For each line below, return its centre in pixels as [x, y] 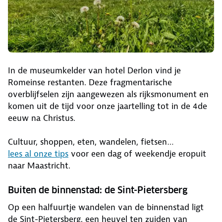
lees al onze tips [38, 154]
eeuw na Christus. [42, 118]
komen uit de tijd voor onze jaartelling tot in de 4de [108, 106]
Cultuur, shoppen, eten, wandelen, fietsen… [91, 142]
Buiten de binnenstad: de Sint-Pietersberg [98, 190]
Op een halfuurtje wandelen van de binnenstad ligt [106, 207]
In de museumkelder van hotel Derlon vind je [94, 71]
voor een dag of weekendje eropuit [137, 154]
